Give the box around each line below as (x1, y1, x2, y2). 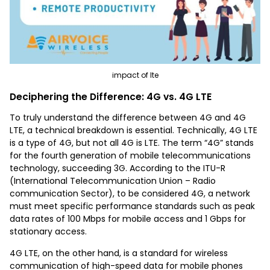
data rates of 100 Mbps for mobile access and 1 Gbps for (10, 212, 246, 225)
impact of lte (111, 69, 159, 80)
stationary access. (10, 225, 87, 237)
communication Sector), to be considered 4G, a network (10, 187, 250, 199)
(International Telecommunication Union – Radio (10, 174, 216, 187)
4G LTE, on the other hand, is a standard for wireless (10, 246, 228, 259)
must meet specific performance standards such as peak (10, 199, 255, 212)
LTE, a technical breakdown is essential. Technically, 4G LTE (10, 124, 257, 136)
